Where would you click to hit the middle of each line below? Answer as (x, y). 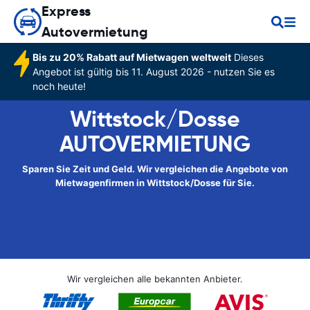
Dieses (247, 57)
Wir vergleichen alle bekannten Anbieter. (155, 279)
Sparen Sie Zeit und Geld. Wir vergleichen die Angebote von (155, 169)
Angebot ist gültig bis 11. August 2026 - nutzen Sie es (153, 72)
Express (66, 11)
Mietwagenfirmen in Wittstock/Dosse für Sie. (155, 183)
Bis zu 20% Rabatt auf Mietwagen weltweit (131, 57)
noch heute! (59, 86)
